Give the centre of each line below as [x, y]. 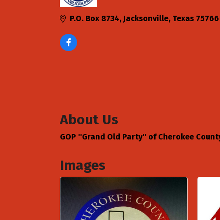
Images [83, 165]
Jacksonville [146, 18]
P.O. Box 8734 [95, 18]
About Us [89, 119]
